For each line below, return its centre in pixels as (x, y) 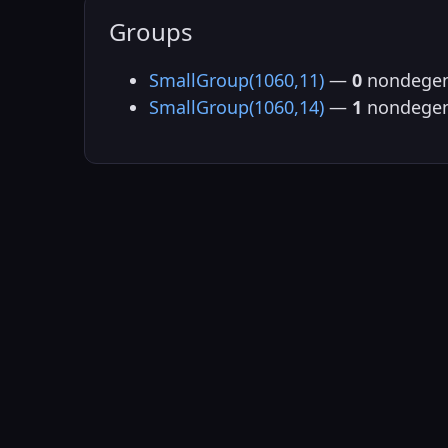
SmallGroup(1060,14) (236, 107)
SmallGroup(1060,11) (236, 80)
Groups (151, 31)
